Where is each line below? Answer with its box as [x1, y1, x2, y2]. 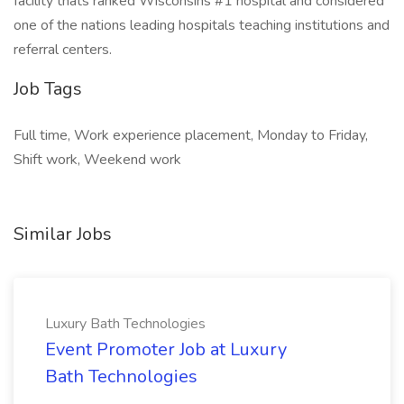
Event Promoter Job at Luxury [45, 337, 287, 362]
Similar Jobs [14, 222, 112, 246]
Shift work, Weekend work [14, 150, 181, 170]
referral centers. [14, 40, 112, 60]
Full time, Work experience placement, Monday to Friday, [14, 125, 368, 145]
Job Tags [14, 77, 82, 101]
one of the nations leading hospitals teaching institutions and [14, 15, 390, 35]
